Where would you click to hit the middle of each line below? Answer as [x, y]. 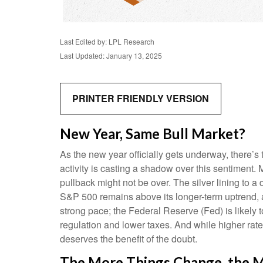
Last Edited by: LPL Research [107, 41]
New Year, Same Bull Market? [153, 134]
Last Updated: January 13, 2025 [111, 55]
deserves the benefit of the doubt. [129, 239]
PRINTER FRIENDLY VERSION [141, 98]
